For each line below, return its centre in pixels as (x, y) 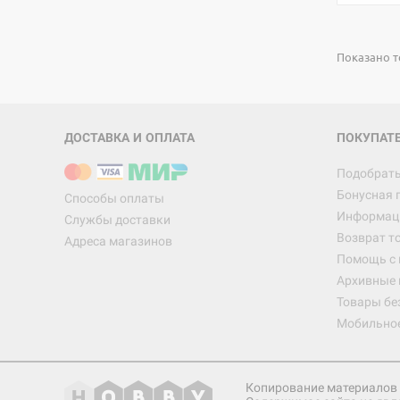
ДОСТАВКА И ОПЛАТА (129, 137)
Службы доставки (117, 220)
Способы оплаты (114, 198)
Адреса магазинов (118, 241)
